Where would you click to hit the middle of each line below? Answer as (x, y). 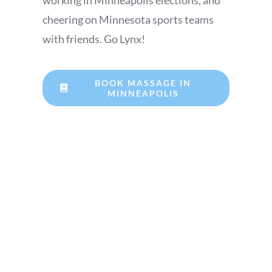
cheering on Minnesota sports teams (128, 19)
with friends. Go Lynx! (94, 39)
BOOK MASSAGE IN (143, 83)
